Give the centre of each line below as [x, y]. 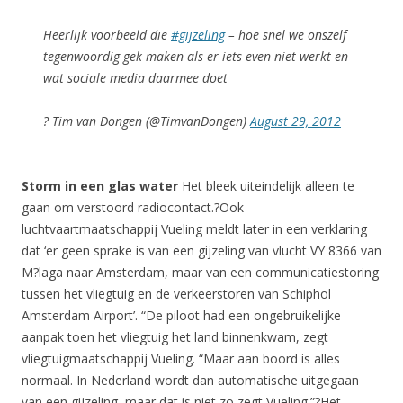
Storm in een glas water [100, 186]
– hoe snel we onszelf [286, 35]
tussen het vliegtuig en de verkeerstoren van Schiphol [176, 294]
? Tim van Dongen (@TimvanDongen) [147, 121]
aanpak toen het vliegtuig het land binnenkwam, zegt [175, 337]
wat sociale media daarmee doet [135, 78]
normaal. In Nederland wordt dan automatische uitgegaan [190, 380]
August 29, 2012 [296, 121]
